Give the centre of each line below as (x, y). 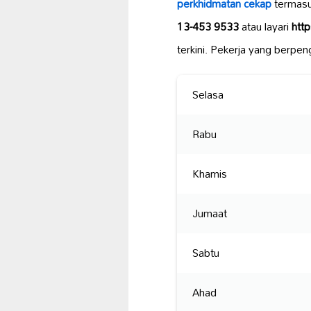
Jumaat (210, 213)
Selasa (208, 95)
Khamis (210, 174)
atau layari (265, 27)
